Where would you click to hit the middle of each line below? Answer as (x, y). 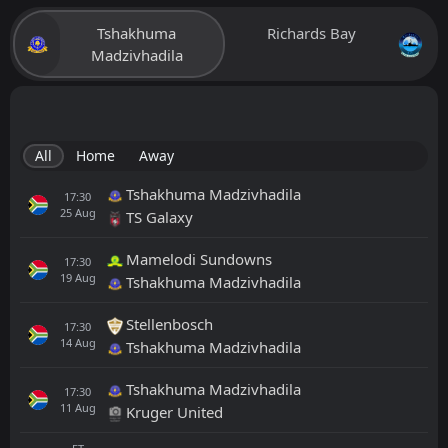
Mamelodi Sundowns (199, 258)
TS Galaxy (159, 216)
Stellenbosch (169, 323)
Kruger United (174, 411)
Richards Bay (311, 33)
